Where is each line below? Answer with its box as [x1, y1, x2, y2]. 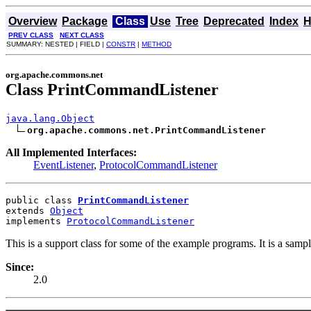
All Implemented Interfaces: [6, 146, 137, 158]
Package [62, 15, 108, 27]
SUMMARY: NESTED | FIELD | [6, 40, 106, 48]
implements [6, 215, 67, 226]
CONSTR [106, 40, 135, 48]
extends [6, 205, 50, 216]
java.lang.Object [6, 112, 94, 124]
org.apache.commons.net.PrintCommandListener [27, 124, 266, 135]
